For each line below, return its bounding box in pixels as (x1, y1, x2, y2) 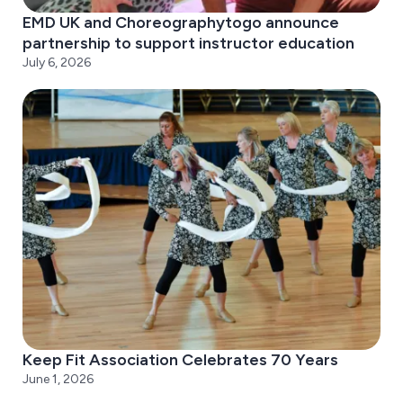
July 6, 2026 (22, 55, 91, 70)
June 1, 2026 (22, 372, 94, 387)
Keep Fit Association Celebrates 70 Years (22, 350, 338, 370)
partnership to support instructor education (22, 33, 358, 53)
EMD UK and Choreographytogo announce (22, 13, 339, 32)
